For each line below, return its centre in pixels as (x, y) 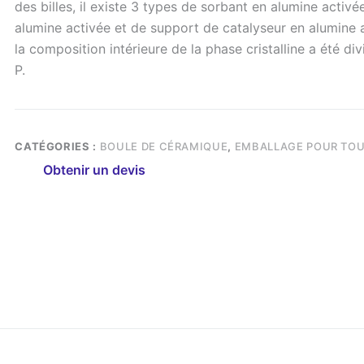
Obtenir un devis (95, 170)
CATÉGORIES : (57, 147)
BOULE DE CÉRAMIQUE (164, 147)
